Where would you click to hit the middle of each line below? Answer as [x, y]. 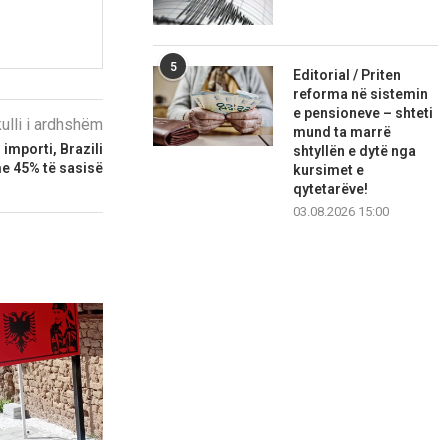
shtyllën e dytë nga [355, 151]
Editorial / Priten [347, 75]
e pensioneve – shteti [363, 113]
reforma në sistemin [361, 94]
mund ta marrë [342, 132]
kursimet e [329, 170]
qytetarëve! [331, 189]
